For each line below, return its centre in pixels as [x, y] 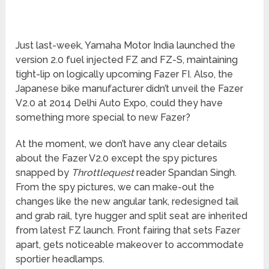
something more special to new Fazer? [103, 118]
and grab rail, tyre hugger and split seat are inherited [132, 216]
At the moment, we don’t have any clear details [122, 144]
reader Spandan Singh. [186, 173]
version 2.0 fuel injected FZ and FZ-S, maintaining [127, 60]
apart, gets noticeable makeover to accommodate [130, 245]
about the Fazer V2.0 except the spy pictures [117, 159]
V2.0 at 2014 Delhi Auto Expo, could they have [119, 103]
